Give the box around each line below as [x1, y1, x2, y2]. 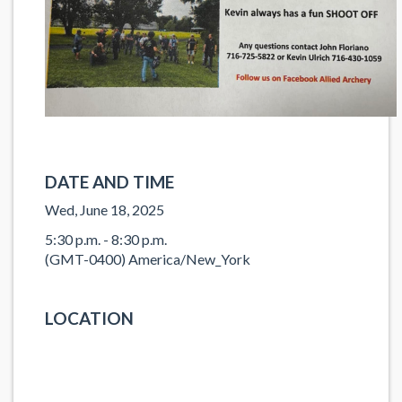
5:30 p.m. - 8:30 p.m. [45, 230, 167, 248]
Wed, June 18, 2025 [45, 201, 164, 218]
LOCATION [45, 307, 134, 328]
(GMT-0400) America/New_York [45, 249, 250, 267]
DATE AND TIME [45, 170, 174, 192]
